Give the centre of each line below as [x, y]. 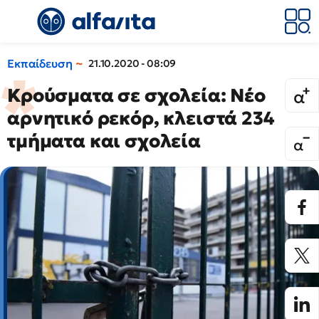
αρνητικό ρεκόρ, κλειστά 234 [141, 118]
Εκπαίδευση [40, 63]
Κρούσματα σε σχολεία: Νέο [136, 95]
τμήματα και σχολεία [104, 141]
